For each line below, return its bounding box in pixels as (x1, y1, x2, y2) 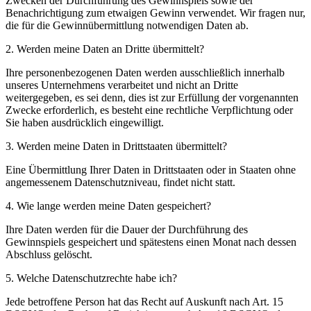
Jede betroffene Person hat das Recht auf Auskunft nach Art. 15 (6, 295, 283, 308)
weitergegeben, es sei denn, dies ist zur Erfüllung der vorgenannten (6, 91, 299, 103)
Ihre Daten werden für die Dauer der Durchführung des (6, 223, 248, 235)
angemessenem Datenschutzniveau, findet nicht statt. (6, 176, 235, 188)
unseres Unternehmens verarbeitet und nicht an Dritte (6, 78, 238, 91)
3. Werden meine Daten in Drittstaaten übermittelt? (6, 140, 227, 152)
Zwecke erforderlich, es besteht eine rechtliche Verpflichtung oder (6, 103, 293, 116)
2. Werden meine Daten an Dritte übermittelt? (6, 42, 204, 55)
